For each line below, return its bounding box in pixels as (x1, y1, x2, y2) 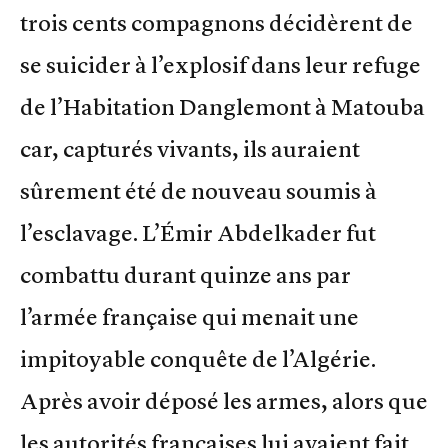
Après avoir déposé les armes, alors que (20, 386, 428, 415)
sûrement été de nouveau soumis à (20, 176, 377, 205)
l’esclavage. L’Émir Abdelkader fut (20, 218, 376, 247)
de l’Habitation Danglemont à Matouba (20, 92, 425, 121)
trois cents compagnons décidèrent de (20, 8, 413, 37)
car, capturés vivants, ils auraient (20, 134, 360, 163)
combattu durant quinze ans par (20, 260, 351, 289)
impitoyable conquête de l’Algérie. (20, 344, 376, 373)
